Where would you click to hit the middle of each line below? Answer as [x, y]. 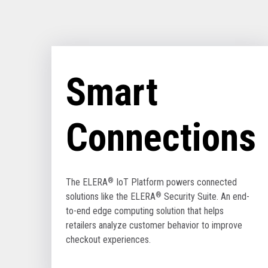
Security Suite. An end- [205, 197]
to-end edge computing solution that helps [144, 211]
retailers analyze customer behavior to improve [154, 226]
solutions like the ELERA [110, 197]
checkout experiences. [108, 240]
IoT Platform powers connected [175, 182]
